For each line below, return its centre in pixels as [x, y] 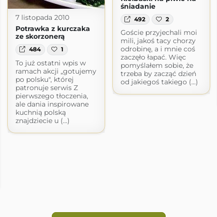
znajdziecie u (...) [42, 120]
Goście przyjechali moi [159, 32]
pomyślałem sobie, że [157, 65]
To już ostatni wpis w [50, 63]
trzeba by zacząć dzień [158, 73]
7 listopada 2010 [42, 18]
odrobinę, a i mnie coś [158, 49]
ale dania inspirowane [52, 104]
